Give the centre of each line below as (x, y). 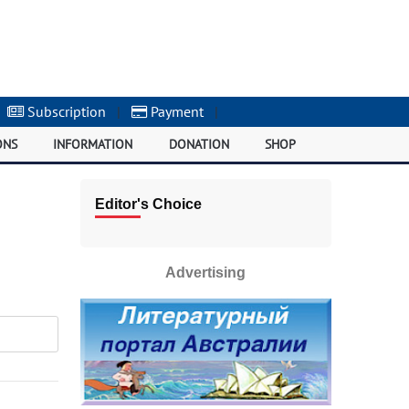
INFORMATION (93, 144)
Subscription (65, 111)
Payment (176, 111)
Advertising (206, 273)
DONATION (199, 144)
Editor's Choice (148, 204)
